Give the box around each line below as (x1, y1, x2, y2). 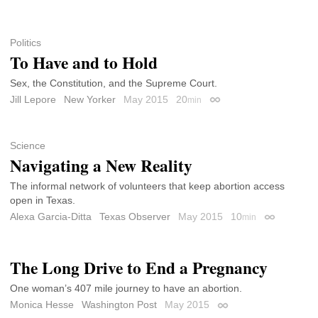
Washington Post (82, 298, 157, 310)
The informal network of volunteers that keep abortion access (10, 180, 285, 192)
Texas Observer (99, 210, 170, 222)
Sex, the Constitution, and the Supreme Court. (10, 77, 217, 89)
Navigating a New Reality (10, 153, 192, 177)
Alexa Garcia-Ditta (10, 210, 92, 222)
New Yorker (64, 93, 116, 105)
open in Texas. (10, 194, 75, 206)
